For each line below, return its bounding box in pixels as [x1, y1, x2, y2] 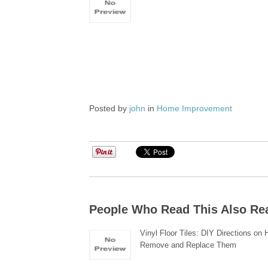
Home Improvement [157, 103, 233, 113]
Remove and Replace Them [140, 240, 237, 249]
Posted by [89, 103, 130, 113]
